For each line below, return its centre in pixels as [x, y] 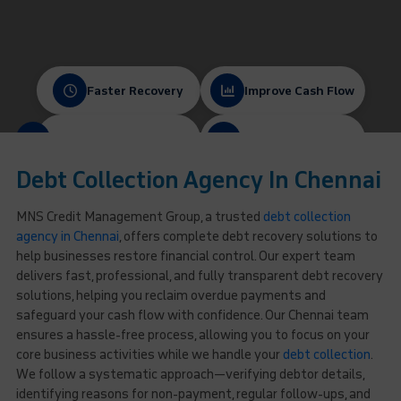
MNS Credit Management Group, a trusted [139, 217]
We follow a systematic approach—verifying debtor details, [190, 375]
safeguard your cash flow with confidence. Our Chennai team [192, 316]
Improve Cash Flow [300, 90]
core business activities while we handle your [149, 355]
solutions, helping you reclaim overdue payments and [171, 296]
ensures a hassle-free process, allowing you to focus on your [192, 335]
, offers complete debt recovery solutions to [248, 237]
